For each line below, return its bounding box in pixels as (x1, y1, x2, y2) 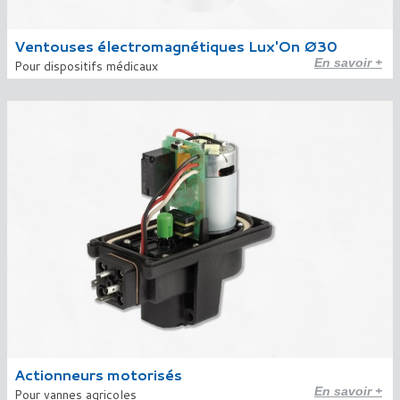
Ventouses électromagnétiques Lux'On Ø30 (14, 36, 337, 56)
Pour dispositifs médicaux (14, 57, 158, 75)
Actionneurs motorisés (14, 364, 182, 385)
